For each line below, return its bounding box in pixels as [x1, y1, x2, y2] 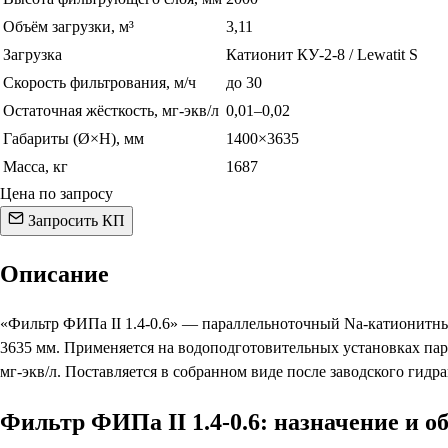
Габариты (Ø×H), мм [3, 130, 144, 147]
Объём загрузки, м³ [3, 18, 134, 35]
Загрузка [3, 46, 62, 63]
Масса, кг [3, 158, 68, 175]
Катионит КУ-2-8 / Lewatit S [226, 46, 418, 63]
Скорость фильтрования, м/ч [3, 74, 196, 91]
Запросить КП [24, 212, 125, 229]
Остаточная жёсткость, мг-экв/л [3, 102, 219, 119]
